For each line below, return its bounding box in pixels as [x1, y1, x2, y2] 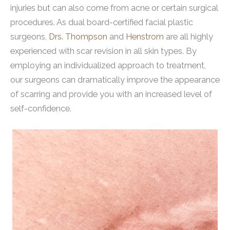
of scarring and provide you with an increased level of [10, 89, 212, 99]
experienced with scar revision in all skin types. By [10, 46, 197, 56]
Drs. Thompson [49, 31, 107, 42]
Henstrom [124, 31, 164, 42]
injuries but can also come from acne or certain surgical [10, 3, 218, 13]
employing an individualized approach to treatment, [10, 60, 206, 70]
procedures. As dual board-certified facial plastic [10, 17, 193, 27]
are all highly [164, 31, 213, 42]
